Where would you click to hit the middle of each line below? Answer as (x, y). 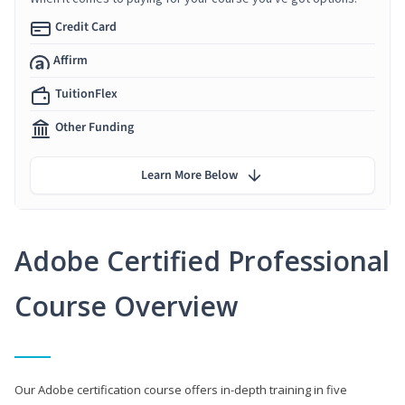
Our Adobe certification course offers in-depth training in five (181, 389)
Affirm (71, 60)
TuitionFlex (86, 94)
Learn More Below (189, 175)
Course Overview (126, 306)
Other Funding (94, 127)
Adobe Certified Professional (202, 260)
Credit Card (86, 27)
